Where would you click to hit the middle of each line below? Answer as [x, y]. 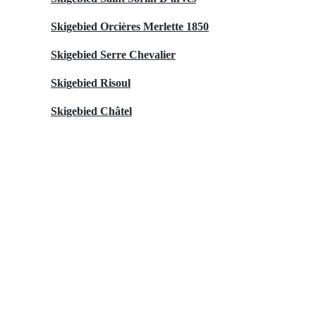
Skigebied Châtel [91, 111]
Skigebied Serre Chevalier [113, 54]
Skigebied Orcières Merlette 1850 [130, 26]
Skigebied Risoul [91, 83]
